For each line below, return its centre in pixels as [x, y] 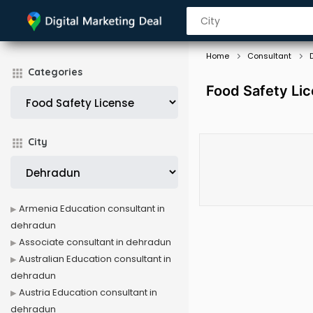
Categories [55, 72]
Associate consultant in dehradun [95, 242]
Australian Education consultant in [95, 259]
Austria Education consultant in [88, 292]
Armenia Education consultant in [92, 209]
